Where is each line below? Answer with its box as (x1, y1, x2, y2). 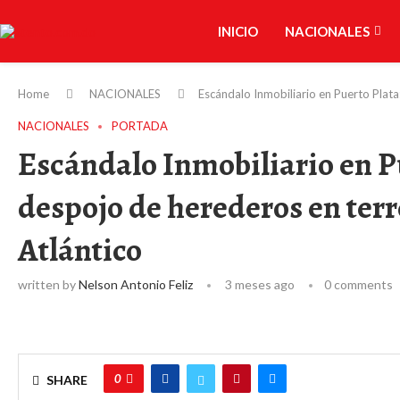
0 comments (324, 277, 393, 292)
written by (18, 277, 79, 292)
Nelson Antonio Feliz (79, 277, 193, 292)
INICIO (217, 23, 258, 39)
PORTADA (112, 119, 168, 133)
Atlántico (18, 228, 142, 271)
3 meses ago (222, 277, 295, 292)
